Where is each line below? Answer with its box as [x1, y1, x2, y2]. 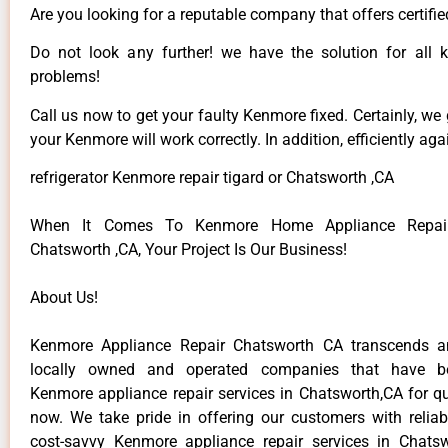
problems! [30, 67, 100, 87]
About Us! [30, 288, 98, 308]
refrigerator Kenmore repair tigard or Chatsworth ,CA [30, 168, 394, 188]
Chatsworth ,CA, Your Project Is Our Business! [30, 240, 347, 260]
